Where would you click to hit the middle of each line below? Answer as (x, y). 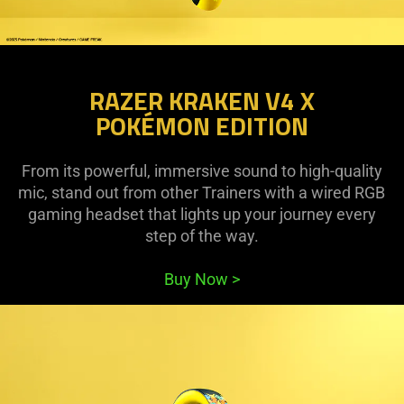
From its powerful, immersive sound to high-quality (202, 170)
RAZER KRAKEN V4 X (202, 100)
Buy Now (197, 279)
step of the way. (202, 235)
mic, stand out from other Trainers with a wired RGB (202, 192)
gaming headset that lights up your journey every (202, 214)
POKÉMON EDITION (202, 125)
